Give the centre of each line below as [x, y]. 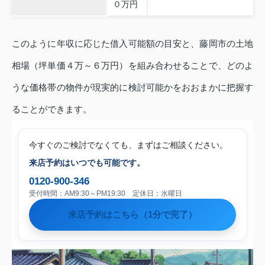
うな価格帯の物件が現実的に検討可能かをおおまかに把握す [132, 88]
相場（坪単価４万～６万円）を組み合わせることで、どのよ [132, 66]
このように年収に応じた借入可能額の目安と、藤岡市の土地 [132, 44]
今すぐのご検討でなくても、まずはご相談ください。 [128, 145]
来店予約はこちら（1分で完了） [132, 215]
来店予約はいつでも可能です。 [87, 163]
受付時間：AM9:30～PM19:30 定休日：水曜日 [106, 194]
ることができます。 [52, 109]
